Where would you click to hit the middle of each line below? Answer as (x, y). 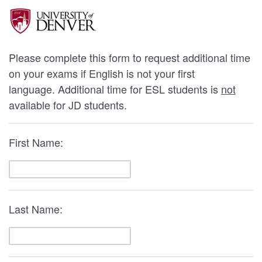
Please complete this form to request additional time (130, 57)
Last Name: (37, 208)
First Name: (37, 142)
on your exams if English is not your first (102, 73)
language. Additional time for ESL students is (115, 89)
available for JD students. (68, 104)
